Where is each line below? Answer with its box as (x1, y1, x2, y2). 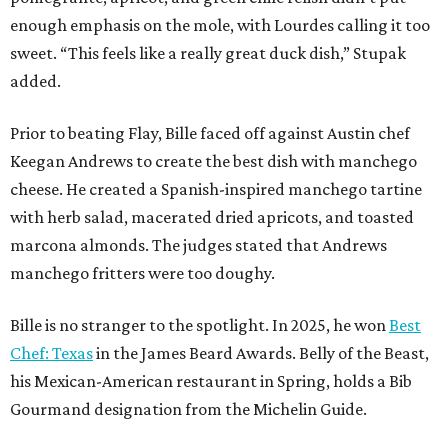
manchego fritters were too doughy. (10, 263, 275, 284)
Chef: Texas (10, 343, 93, 364)
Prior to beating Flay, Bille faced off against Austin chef (10, 123, 410, 144)
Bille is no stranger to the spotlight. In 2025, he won (10, 315, 389, 336)
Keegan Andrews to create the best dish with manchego (10, 151, 417, 172)
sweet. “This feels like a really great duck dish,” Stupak (10, 43, 406, 64)
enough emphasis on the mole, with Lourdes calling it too (10, 15, 430, 36)
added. (10, 71, 61, 92)
